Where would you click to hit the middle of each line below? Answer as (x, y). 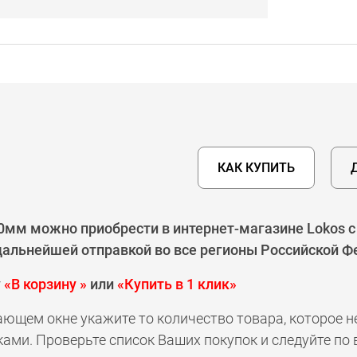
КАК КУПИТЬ (256, 168)
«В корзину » (45, 284)
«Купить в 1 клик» (177, 284)
